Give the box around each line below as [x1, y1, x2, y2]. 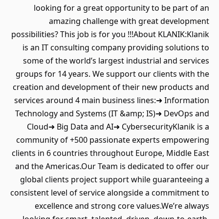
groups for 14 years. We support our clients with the [16, 68, 209, 79]
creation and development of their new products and [13, 82, 209, 92]
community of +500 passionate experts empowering [16, 134, 209, 145]
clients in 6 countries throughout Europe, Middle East [12, 148, 209, 158]
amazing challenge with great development [49, 16, 209, 26]
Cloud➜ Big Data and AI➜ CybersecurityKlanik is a [27, 121, 209, 132]
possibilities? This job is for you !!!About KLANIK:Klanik [11, 29, 209, 40]
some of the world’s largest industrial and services [23, 55, 209, 66]
